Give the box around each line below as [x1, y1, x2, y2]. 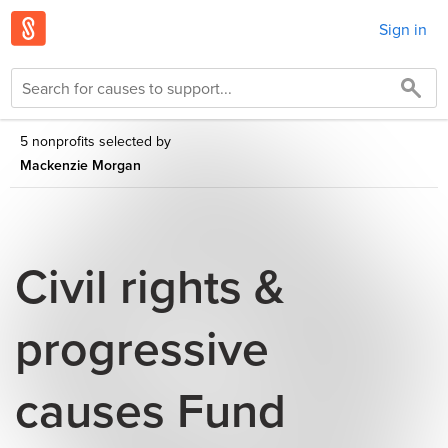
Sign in [379, 17, 427, 40]
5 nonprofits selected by [20, 131, 171, 151]
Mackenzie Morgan [20, 155, 141, 175]
